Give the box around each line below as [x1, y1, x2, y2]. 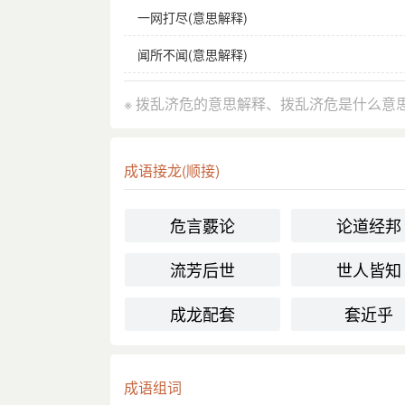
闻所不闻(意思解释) [137, 44, 248, 63]
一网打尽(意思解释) [137, 7, 248, 26]
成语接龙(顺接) [124, 159, 220, 181]
